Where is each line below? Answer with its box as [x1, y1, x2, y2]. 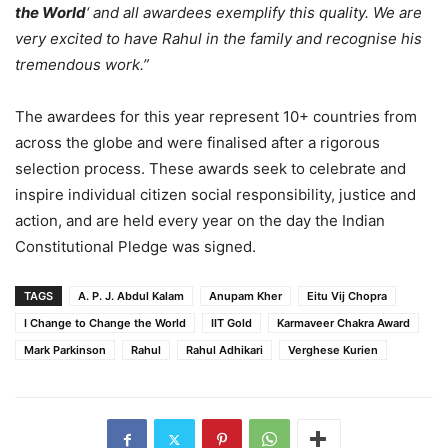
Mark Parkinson [24, 343, 106, 358]
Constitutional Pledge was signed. [15, 237, 256, 257]
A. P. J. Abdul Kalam [78, 289, 184, 304]
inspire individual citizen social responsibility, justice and [15, 185, 416, 205]
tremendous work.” [15, 55, 149, 75]
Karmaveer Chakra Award [277, 316, 410, 331]
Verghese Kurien [288, 343, 378, 358]
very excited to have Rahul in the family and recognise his [15, 29, 422, 49]
